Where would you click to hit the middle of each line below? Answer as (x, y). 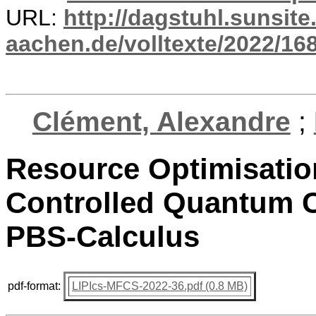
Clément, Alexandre (161, 122)
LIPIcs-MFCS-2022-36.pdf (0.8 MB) (160, 286)
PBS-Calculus (103, 237)
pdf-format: (34, 286)
